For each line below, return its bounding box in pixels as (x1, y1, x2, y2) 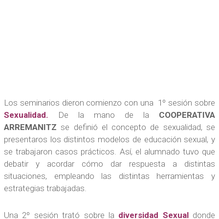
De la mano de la (48, 109, 159, 120)
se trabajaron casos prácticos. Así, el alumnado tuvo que (4, 146, 215, 156)
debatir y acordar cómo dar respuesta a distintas (4, 158, 215, 169)
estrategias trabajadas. (4, 183, 87, 193)
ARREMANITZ (4, 122, 61, 132)
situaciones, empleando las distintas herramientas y (4, 171, 215, 181)
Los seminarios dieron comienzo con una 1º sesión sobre (4, 97, 215, 108)
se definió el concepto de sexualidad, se (61, 122, 216, 132)
